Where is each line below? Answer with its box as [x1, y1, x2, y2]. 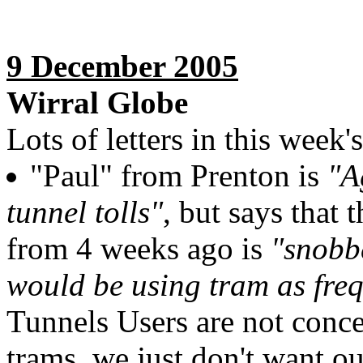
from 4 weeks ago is [6, 231, 271, 266]
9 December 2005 [6, 49, 238, 83]
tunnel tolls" [6, 194, 163, 229]
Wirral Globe [6, 85, 188, 120]
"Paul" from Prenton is [30, 158, 327, 193]
